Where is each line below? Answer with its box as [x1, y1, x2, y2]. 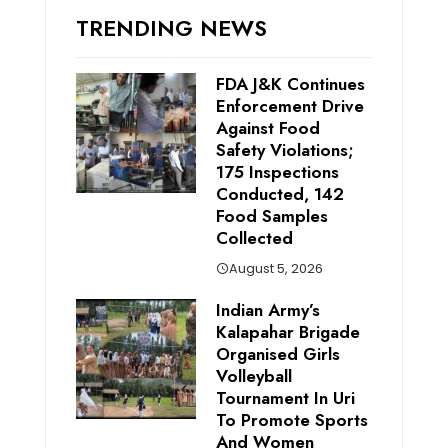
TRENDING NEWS [75, 11, 267, 44]
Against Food [215, 115, 320, 140]
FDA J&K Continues [215, 71, 365, 96]
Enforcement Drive [215, 93, 364, 118]
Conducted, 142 [215, 181, 344, 206]
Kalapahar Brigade [215, 319, 360, 344]
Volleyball [215, 363, 292, 388]
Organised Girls [215, 341, 340, 366]
